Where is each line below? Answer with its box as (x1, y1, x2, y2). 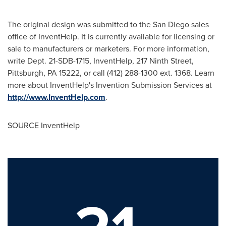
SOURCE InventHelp (8, 120, 80, 131)
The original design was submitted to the (8, 19, 153, 30)
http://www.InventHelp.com (8, 91, 105, 103)
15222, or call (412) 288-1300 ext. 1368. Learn (57, 67, 214, 79)
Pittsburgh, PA (8, 67, 57, 79)
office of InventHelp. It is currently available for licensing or (8, 31, 214, 42)
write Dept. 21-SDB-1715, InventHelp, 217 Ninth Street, (8, 55, 194, 67)
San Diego (153, 19, 189, 30)
